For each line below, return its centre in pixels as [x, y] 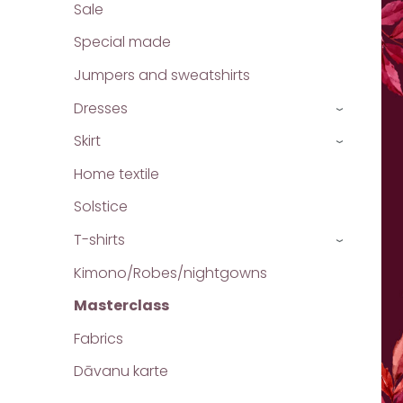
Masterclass [121, 306]
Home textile [116, 174]
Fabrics [99, 338]
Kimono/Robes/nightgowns [170, 273]
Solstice [101, 207]
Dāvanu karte [121, 372]
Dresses [101, 108]
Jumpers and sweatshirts [162, 76]
